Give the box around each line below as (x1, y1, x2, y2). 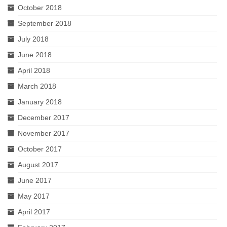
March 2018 (18, 82, 56, 90)
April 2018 (18, 66, 50, 74)
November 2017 (18, 129, 69, 137)
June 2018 (18, 51, 52, 59)
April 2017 (18, 208, 50, 216)
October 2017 (18, 145, 62, 153)
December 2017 (18, 113, 69, 122)
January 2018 (18, 98, 62, 106)
